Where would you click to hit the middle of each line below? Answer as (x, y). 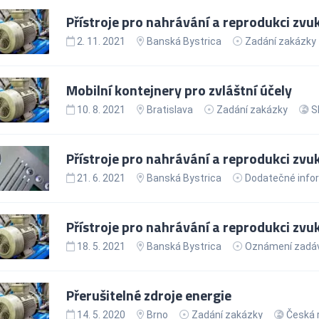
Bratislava (168, 109)
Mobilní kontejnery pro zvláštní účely (179, 90)
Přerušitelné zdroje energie (148, 295)
